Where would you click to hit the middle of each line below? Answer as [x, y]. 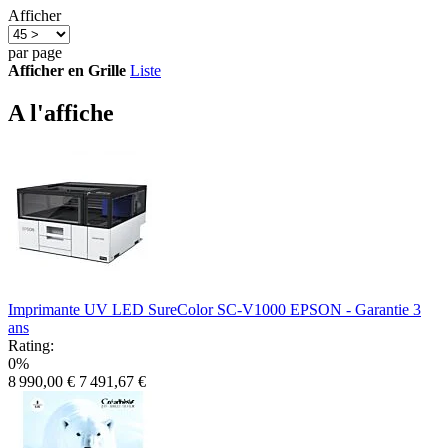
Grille [107, 71]
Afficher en [46, 71]
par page [35, 53]
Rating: [31, 345]
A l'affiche [61, 113]
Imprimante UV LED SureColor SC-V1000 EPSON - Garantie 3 [214, 309]
